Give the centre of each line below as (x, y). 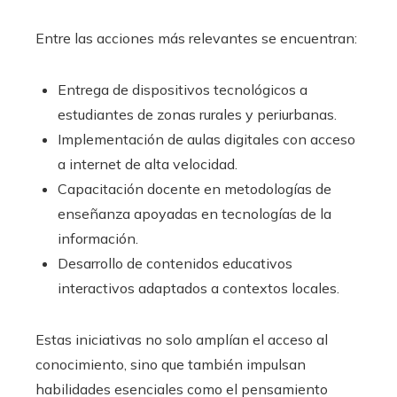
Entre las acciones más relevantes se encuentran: (196, 39)
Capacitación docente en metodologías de (195, 189)
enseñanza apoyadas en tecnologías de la (195, 214)
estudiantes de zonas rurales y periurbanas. (197, 115)
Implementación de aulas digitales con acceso (206, 140)
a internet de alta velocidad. (148, 164)
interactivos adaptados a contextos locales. (198, 288)
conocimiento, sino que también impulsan (171, 365)
